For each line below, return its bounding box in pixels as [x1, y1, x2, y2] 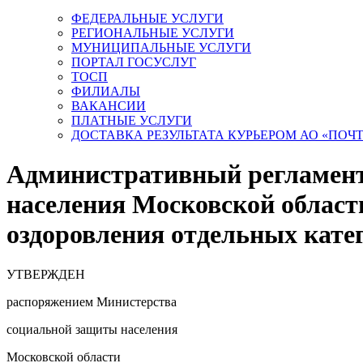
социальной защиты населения [6, 322, 177, 336]
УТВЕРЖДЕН [6, 267, 85, 281]
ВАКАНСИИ [71, 98, 146, 113]
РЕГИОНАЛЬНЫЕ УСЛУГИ [71, 25, 234, 40]
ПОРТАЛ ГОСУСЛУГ [71, 54, 196, 69]
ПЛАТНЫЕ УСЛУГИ [71, 113, 192, 127]
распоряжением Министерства [6, 294, 177, 309]
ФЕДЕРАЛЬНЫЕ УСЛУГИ [71, 11, 224, 25]
